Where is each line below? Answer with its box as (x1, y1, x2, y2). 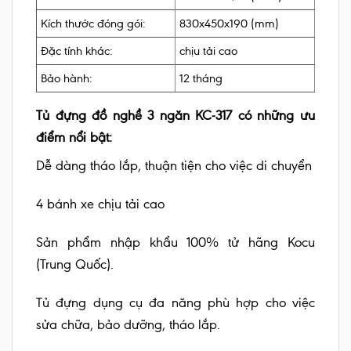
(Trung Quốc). (36, 256, 114, 272)
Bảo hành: (41, 71, 92, 86)
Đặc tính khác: (41, 44, 113, 59)
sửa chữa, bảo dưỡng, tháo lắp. (36, 317, 220, 332)
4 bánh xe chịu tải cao (36, 197, 165, 212)
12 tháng (179, 71, 223, 86)
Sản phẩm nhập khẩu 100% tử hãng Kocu (36, 234, 315, 250)
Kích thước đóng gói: (41, 16, 146, 31)
